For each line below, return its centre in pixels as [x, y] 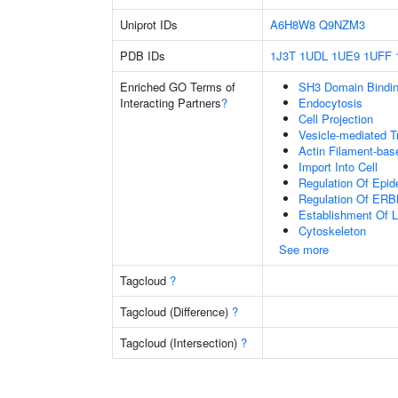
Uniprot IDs [149, 24]
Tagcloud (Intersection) [180, 342]
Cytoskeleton [332, 231]
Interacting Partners [171, 103]
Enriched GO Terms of [178, 87]
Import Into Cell [338, 167]
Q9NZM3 [342, 24]
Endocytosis [330, 103]
